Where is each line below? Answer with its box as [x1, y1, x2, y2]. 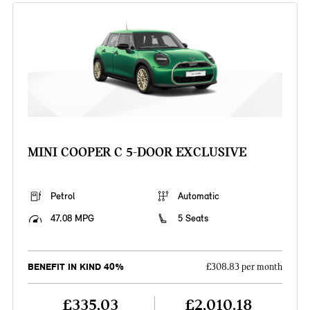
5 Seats [178, 212, 208, 225]
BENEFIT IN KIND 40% [27, 261, 124, 273]
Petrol [50, 190, 75, 203]
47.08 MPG [50, 212, 94, 225]
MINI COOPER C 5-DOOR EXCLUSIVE [27, 144, 246, 161]
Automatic [178, 190, 219, 203]
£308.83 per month [206, 262, 283, 273]
